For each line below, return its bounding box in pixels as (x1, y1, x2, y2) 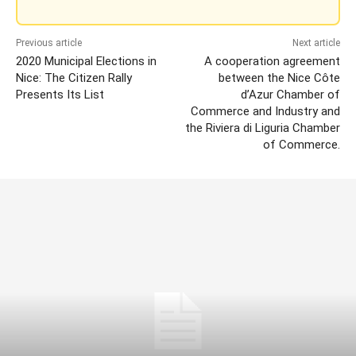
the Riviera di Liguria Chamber (184, 120, 340, 135)
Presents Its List (16, 87, 104, 102)
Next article (292, 37, 340, 48)
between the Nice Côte (218, 70, 340, 85)
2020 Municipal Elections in (16, 53, 157, 68)
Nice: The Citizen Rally (16, 70, 132, 85)
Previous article (16, 37, 82, 48)
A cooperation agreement (203, 53, 340, 68)
